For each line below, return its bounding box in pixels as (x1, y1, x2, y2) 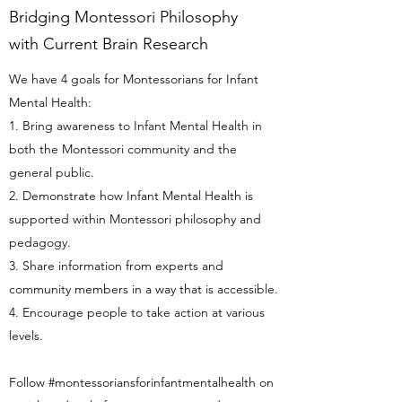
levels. (9, 328, 43, 344)
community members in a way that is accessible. (9, 281, 278, 297)
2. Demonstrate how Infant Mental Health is (9, 188, 253, 204)
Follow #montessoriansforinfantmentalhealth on (9, 374, 274, 390)
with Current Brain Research (9, 34, 208, 54)
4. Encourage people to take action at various (9, 304, 265, 320)
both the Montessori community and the (9, 141, 237, 157)
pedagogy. (9, 234, 71, 250)
